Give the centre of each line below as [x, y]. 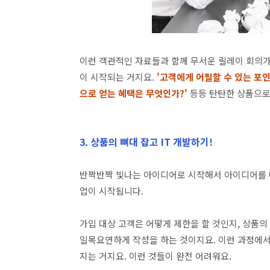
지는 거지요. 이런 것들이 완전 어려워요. [155, 256]
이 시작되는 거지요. [118, 77]
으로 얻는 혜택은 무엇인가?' [133, 93]
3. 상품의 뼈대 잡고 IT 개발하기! [146, 142]
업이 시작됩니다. [111, 191]
